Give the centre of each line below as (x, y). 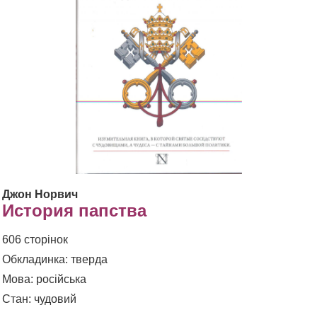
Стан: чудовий (39, 299)
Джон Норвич (40, 194)
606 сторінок (35, 239)
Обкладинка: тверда (55, 259)
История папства (74, 210)
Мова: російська (44, 279)
